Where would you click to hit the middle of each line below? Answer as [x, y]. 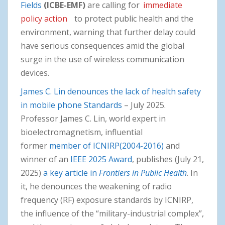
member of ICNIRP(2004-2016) [106, 145]
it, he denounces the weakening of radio [96, 186]
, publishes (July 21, [168, 159]
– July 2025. [144, 105]
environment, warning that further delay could [108, 32]
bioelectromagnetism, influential [82, 132]
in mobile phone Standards [71, 105]
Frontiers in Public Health [143, 173]
